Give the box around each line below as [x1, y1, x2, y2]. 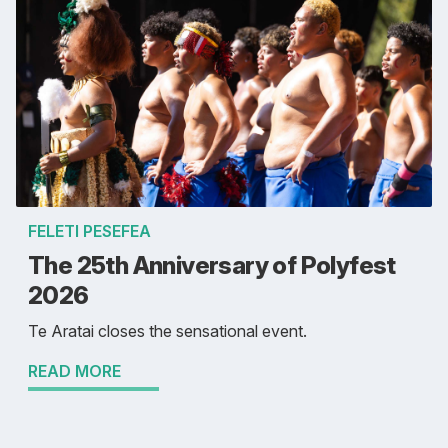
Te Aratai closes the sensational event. [28, 321, 307, 342]
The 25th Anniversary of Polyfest [28, 251, 396, 281]
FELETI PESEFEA [28, 221, 151, 242]
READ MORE [28, 361, 121, 382]
